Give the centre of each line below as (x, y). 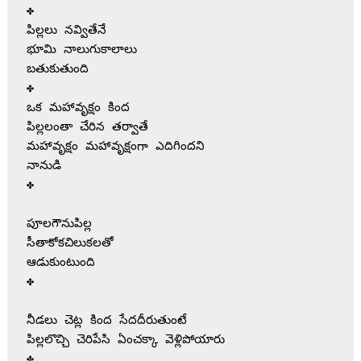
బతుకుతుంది (57, 69)
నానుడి (44, 166)
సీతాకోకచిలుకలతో (70, 243)
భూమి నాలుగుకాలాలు (81, 50)
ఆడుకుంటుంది (60, 263)
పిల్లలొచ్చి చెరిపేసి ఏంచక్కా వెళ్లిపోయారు (125, 340)
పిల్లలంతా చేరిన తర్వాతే (87, 127)
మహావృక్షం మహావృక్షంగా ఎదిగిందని (115, 147)
